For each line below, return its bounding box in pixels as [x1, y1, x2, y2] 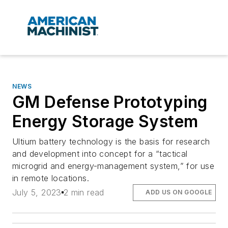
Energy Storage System [12, 111, 198, 132]
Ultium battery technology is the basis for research [12, 136, 210, 147]
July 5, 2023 [12, 187, 62, 198]
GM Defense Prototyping [12, 92, 208, 112]
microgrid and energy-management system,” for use [12, 161, 215, 172]
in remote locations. [12, 173, 89, 184]
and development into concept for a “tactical [12, 149, 188, 159]
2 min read [63, 187, 104, 198]
